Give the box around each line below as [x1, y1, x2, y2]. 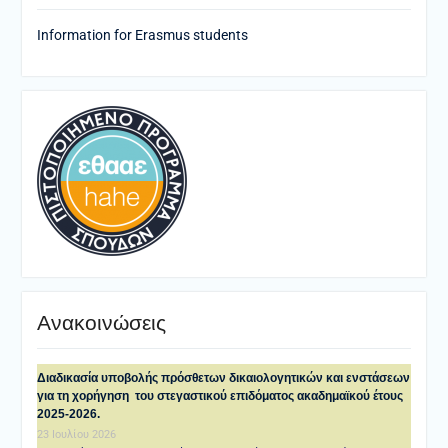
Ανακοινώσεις [36, 310, 166, 334]
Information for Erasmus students [36, 26, 248, 43]
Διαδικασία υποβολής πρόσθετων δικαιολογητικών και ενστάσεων [36, 370, 410, 385]
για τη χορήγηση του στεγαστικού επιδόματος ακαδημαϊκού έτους [36, 388, 403, 403]
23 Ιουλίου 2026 [36, 427, 116, 441]
